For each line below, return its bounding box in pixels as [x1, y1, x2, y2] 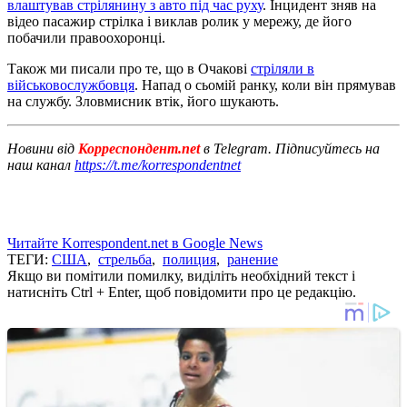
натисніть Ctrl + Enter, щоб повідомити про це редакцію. [7, 283, 356, 300]
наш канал [7, 156, 74, 173]
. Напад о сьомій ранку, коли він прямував [134, 76, 396, 93]
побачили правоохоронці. [7, 29, 165, 45]
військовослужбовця [7, 76, 134, 93]
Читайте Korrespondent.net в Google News [7, 234, 263, 251]
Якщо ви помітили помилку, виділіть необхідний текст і [7, 267, 355, 283]
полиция [163, 251, 216, 267]
